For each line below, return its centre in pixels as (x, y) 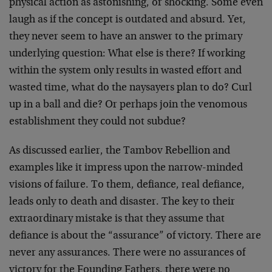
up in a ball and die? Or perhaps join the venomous (128, 105)
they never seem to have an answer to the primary (126, 37)
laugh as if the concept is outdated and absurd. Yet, (127, 20)
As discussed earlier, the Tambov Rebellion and (120, 151)
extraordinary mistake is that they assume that (117, 219)
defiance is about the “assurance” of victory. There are (135, 236)
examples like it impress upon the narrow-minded (126, 168)
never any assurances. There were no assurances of (127, 253)
